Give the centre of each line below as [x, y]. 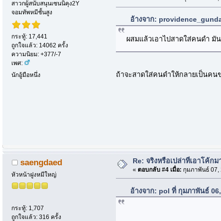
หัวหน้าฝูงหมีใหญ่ [34, 175]
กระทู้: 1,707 [28, 208]
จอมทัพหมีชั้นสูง [32, 12]
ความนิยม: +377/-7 [37, 54]
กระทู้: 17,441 [30, 36]
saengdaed [41, 163]
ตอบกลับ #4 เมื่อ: [159, 169]
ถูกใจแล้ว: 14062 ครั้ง [40, 45]
